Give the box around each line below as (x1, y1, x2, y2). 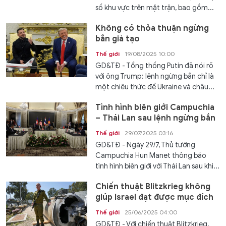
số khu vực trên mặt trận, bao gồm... (95, 4, 214, 12)
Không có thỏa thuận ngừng (95, 23, 209, 33)
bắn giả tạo (95, 34, 140, 44)
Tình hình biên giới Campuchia (95, 102, 215, 112)
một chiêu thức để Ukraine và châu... (95, 83, 215, 91)
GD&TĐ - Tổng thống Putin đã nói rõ (95, 62, 214, 70)
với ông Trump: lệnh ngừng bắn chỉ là (95, 72, 214, 81)
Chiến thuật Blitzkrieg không (95, 182, 211, 192)
